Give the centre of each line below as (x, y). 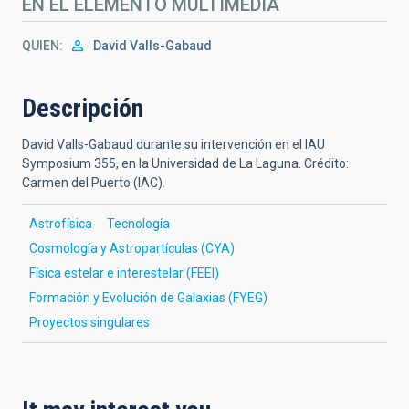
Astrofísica (61, 223)
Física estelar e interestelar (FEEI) (124, 273)
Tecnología (138, 223)
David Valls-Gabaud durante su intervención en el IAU (173, 144)
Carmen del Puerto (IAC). (94, 182)
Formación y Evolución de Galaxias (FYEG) (148, 297)
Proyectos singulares (89, 322)
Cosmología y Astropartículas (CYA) (132, 248)
